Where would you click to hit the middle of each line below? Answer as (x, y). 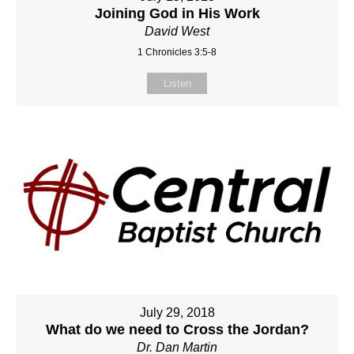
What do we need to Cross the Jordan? (177, 330)
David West (177, 31)
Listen (177, 83)
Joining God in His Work (177, 13)
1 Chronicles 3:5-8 (177, 52)
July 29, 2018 (177, 313)
